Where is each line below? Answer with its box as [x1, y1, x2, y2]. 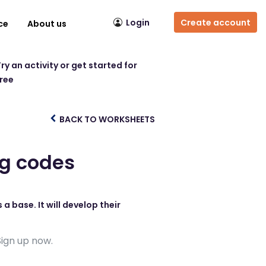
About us [27, 18, 66, 30]
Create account [180, 16, 251, 28]
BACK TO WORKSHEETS [58, 113, 155, 125]
